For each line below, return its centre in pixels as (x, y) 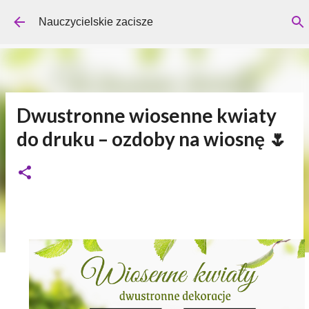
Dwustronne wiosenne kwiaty (147, 115)
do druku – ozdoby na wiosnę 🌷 (152, 139)
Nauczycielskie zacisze (96, 22)
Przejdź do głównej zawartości (159, 17)
